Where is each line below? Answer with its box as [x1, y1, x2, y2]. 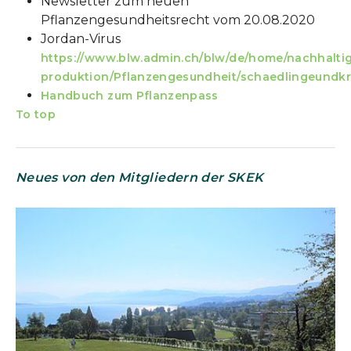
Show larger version [15, 207, 137, 222]
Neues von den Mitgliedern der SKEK [16, 170, 264, 186]
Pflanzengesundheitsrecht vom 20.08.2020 [41, 13, 315, 28]
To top [16, 107, 56, 122]
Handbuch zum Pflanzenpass [41, 89, 219, 103]
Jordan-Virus [41, 31, 121, 47]
